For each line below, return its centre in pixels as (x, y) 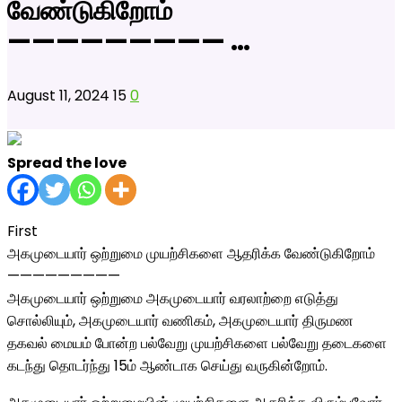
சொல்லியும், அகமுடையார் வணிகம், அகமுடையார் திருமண (180, 321)
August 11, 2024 (60, 96)
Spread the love (67, 163)
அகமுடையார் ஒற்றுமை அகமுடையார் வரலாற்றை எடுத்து (173, 298)
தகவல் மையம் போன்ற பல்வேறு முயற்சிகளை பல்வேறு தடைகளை (197, 343)
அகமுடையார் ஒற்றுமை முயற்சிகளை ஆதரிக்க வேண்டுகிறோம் (191, 253)
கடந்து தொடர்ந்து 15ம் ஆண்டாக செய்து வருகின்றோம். (167, 366)
